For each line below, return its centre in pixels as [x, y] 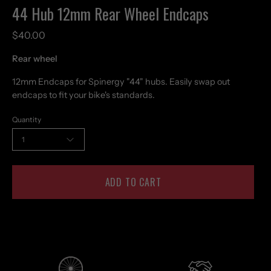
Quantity [27, 120]
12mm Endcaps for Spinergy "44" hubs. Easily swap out [121, 82]
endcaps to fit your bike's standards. [84, 95]
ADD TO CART [133, 182]
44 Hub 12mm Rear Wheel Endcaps [110, 14]
